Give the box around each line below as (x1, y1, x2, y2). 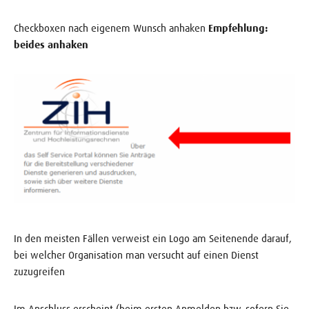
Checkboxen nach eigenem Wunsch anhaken (14, 22, 208, 34)
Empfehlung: (208, 22, 268, 35)
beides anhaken (14, 39, 88, 52)
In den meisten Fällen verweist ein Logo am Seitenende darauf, (14, 232, 292, 245)
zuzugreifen (14, 266, 65, 278)
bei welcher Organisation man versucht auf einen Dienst (14, 249, 259, 261)
